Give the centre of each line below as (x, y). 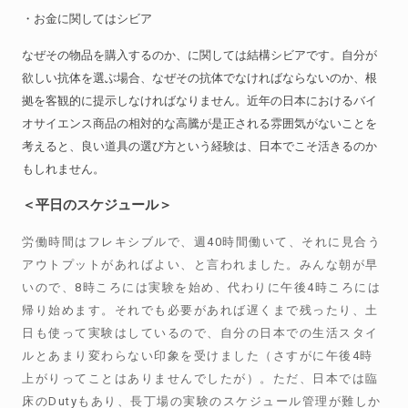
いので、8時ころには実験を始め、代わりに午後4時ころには (202, 287)
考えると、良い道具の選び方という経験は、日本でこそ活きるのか (200, 146)
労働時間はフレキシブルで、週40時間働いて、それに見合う (202, 242)
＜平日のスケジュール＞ (97, 205)
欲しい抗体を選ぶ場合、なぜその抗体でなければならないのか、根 (200, 78)
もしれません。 (64, 169)
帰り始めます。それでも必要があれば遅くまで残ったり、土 (200, 310)
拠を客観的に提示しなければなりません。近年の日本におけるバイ (200, 101)
